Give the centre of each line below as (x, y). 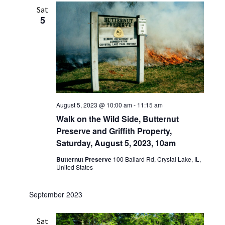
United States (74, 167)
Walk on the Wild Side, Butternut (117, 119)
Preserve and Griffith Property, (114, 131)
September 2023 (55, 194)
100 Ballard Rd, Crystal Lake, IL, (157, 159)
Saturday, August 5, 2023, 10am (116, 143)
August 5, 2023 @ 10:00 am (94, 104)
